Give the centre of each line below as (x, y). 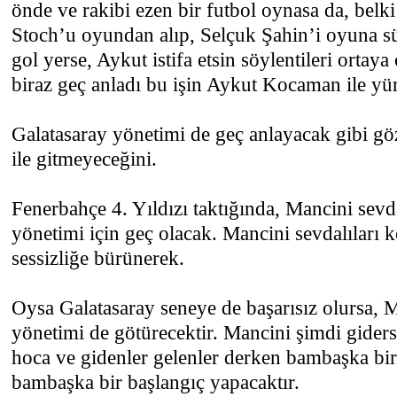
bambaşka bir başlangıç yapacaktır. (156, 382)
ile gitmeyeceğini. (84, 159)
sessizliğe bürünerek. (98, 258)
